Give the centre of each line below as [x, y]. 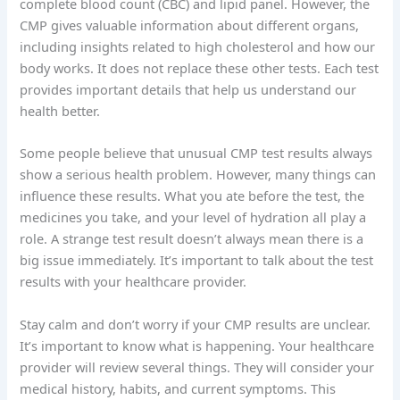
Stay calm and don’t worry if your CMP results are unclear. [196, 324]
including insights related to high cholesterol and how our [198, 47]
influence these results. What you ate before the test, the [192, 196]
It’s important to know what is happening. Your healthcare [197, 345]
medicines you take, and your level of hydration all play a [193, 217]
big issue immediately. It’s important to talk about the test [197, 260]
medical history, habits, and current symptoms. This [178, 388]
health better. [60, 111]
